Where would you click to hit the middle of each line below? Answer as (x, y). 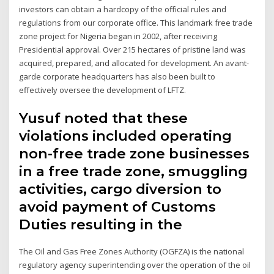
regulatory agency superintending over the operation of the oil (135, 265)
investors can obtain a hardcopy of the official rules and (123, 9)
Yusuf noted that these (104, 118)
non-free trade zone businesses (135, 153)
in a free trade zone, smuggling (134, 171)
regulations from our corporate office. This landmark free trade (136, 23)
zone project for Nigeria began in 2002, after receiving (118, 36)
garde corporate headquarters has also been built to (117, 77)
